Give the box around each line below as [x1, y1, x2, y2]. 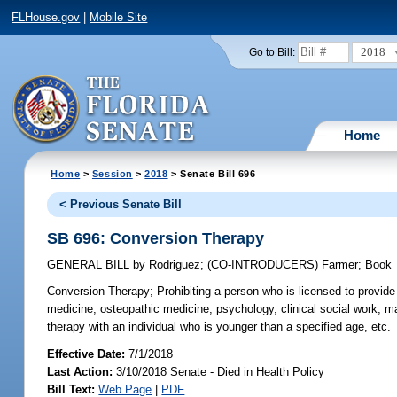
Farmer [322, 258, 359, 272]
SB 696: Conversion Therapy [47, 229, 265, 247]
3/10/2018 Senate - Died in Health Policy [113, 364, 325, 378]
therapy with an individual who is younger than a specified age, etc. [47, 320, 392, 334]
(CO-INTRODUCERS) [207, 258, 323, 272]
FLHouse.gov [12, 11, 81, 25]
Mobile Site [90, 11, 148, 25]
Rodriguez [145, 258, 201, 272]
